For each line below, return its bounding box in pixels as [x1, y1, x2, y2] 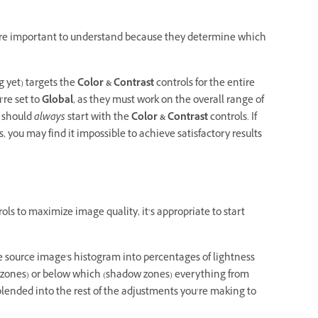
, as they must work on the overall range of [73, 92, 264, 109]
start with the [65, 109, 131, 126]
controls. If [208, 109, 257, 126]
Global [42, 92, 73, 109]
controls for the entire [156, 75, 255, 92]
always [34, 109, 65, 126]
